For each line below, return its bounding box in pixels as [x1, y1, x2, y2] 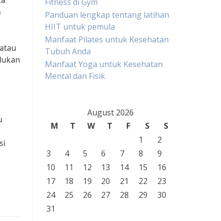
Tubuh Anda [45, 46, 91, 57]
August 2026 [87, 107, 134, 118]
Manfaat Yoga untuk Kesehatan [45, 59, 163, 70]
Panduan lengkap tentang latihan [45, 9, 169, 20]
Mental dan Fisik [45, 71, 105, 81]
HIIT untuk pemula [45, 21, 115, 32]
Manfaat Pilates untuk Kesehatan [45, 34, 169, 45]
